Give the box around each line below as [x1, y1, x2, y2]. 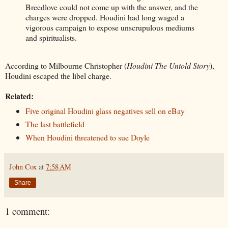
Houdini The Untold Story [127, 60, 210, 71]
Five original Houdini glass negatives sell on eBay [25, 105, 185, 117]
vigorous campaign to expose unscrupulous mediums [25, 21, 194, 33]
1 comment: [5, 205, 50, 218]
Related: [5, 90, 34, 102]
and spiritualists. [25, 32, 77, 43]
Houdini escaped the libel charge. [5, 70, 111, 81]
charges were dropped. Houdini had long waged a [25, 11, 184, 22]
